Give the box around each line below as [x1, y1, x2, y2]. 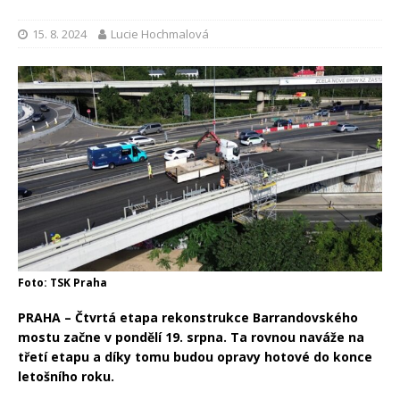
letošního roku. [18, 367, 114, 385]
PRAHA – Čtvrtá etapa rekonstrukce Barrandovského [18, 308, 358, 326]
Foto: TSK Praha [18, 274, 107, 290]
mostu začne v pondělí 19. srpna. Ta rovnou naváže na [18, 328, 364, 346]
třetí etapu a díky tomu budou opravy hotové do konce [18, 347, 372, 365]
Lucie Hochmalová [111, 26, 209, 43]
